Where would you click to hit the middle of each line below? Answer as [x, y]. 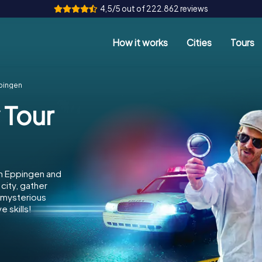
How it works [140, 42]
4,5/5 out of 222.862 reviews [154, 8]
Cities [199, 42]
